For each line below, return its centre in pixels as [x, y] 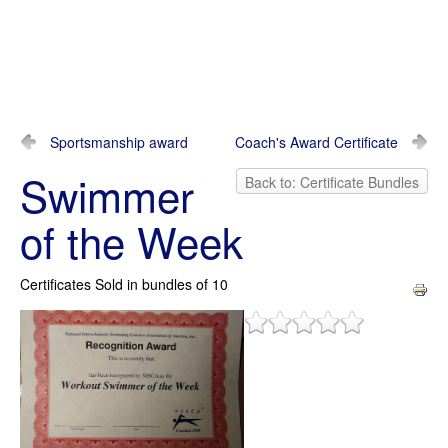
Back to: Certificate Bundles [332, 182]
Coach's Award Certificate [316, 142]
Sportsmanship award [119, 142]
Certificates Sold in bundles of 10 [124, 284]
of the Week [131, 241]
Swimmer [107, 195]
